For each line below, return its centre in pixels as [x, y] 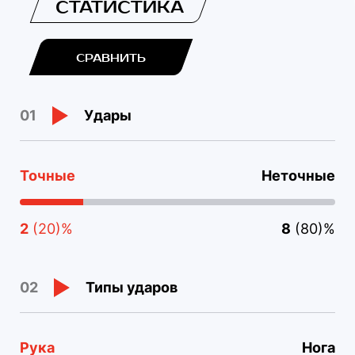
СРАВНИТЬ [111, 58]
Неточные [298, 175]
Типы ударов [132, 287]
